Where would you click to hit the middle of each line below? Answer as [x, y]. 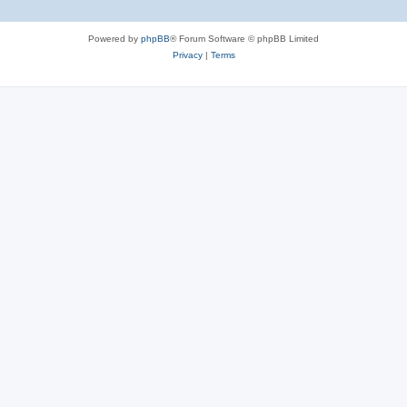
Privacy [187, 55]
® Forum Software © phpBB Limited [244, 39]
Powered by [114, 39]
